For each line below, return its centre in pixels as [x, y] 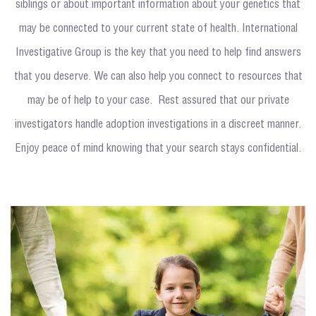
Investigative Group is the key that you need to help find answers [158, 52]
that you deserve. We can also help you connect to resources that [158, 76]
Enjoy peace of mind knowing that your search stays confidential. [158, 148]
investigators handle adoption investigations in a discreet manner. [158, 124]
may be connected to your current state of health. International [158, 28]
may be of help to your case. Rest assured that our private [158, 100]
